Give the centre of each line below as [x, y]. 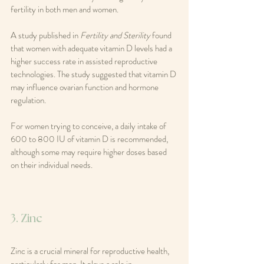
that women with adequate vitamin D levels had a [92, 49]
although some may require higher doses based [90, 152]
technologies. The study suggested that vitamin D [94, 75]
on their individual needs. [52, 165]
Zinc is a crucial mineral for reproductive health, [91, 251]
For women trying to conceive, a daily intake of [89, 126]
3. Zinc [27, 219]
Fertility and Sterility [115, 36]
